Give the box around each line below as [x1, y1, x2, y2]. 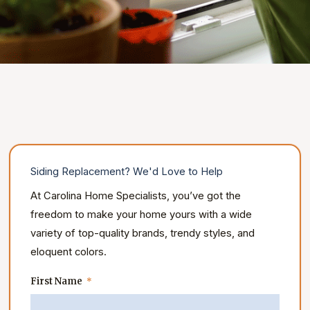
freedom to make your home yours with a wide [30, 208, 253, 221]
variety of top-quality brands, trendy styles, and [30, 226, 255, 239]
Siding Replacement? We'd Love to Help [30, 165, 224, 179]
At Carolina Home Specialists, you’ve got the [30, 189, 241, 202]
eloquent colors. [30, 245, 110, 258]
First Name [30, 275, 83, 287]
